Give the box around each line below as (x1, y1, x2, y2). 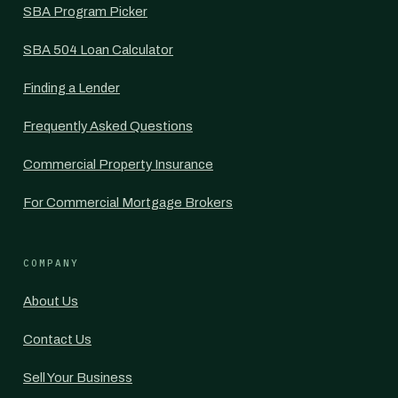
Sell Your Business (23, 370, 132, 385)
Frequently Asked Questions (23, 119, 193, 133)
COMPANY (23, 257, 79, 269)
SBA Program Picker (23, 4, 147, 19)
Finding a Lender (23, 81, 120, 95)
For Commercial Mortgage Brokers (23, 195, 233, 210)
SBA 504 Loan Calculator (23, 43, 173, 57)
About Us (23, 294, 78, 308)
